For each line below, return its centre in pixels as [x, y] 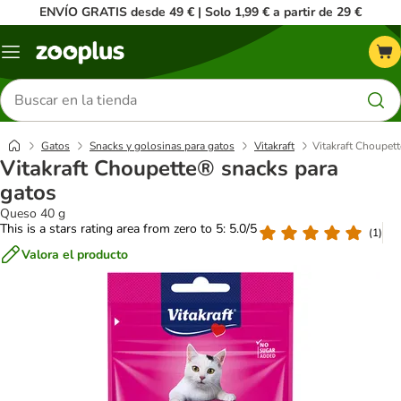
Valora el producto [75, 254]
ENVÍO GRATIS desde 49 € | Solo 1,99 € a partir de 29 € [200, 12]
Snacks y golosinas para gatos [162, 146]
